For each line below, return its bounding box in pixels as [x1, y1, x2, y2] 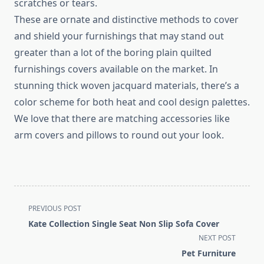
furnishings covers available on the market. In [14, 62, 218, 76]
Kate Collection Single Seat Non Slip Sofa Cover [28, 218, 219, 230]
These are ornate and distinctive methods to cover [14, 13, 239, 27]
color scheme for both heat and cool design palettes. [14, 95, 250, 109]
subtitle [14, 229, 47, 242]
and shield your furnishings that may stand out [14, 29, 224, 43]
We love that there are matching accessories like [14, 112, 230, 126]
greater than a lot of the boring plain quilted [14, 46, 212, 60]
